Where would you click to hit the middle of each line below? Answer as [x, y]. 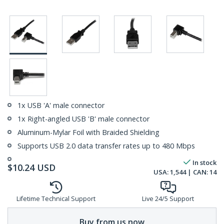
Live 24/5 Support [168, 199]
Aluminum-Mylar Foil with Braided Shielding [88, 132]
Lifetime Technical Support [56, 199]
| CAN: [198, 172]
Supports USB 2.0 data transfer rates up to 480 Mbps [106, 146]
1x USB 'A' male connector [61, 105]
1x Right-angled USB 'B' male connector [83, 119]
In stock [204, 162]
